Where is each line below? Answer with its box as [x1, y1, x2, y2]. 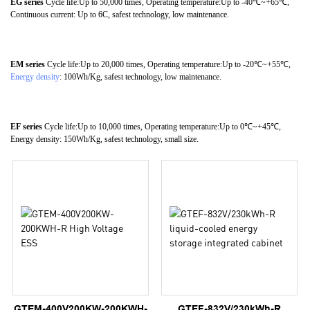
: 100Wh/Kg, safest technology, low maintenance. [60, 72, 221, 82]
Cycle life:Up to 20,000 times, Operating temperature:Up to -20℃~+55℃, [47, 60, 291, 70]
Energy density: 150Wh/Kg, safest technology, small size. [10, 134, 199, 145]
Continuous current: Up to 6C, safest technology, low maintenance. [10, 10, 229, 20]
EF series [10, 122, 44, 132]
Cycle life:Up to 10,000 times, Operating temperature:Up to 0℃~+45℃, [44, 122, 281, 132]
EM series [10, 60, 47, 70]
